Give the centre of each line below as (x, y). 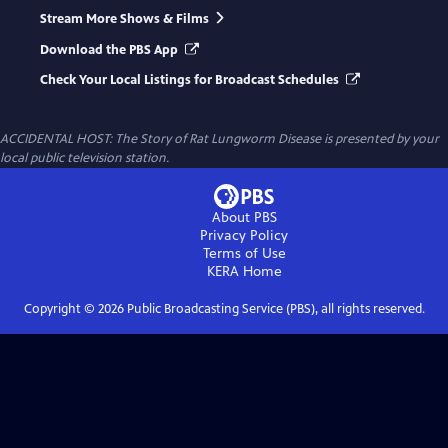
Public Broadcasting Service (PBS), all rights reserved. (274, 309)
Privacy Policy (244, 236)
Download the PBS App (110, 49)
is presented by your (380, 139)
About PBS (244, 218)
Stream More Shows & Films (124, 19)
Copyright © (60, 309)
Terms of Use (244, 254)
